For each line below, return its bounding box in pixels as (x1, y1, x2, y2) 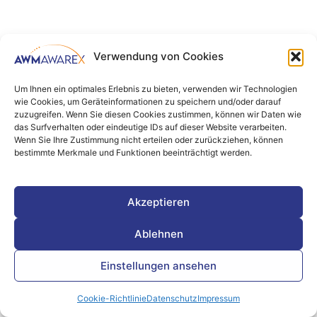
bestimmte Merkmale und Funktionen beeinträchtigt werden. (14, 147, 252, 158)
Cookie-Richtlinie (77, 293, 146, 304)
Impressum (197, 293, 240, 304)
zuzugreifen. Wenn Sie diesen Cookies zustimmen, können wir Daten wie (14, 109, 301, 120)
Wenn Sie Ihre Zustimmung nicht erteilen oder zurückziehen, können (14, 134, 283, 145)
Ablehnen (134, 226, 183, 241)
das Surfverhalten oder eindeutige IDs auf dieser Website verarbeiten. (14, 122, 287, 132)
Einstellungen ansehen (100, 258, 217, 272)
